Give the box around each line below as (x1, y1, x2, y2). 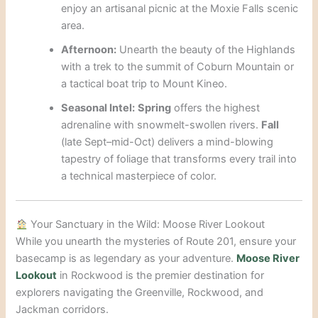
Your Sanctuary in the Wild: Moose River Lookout (28, 218, 265, 231)
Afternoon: (61, 43, 117, 56)
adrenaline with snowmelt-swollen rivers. (61, 118, 262, 131)
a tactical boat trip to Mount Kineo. (61, 77, 228, 90)
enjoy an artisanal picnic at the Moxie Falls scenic (61, 1, 299, 15)
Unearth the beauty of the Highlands (116, 43, 296, 56)
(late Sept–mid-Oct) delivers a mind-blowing (61, 135, 274, 148)
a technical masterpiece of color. (61, 169, 217, 182)
